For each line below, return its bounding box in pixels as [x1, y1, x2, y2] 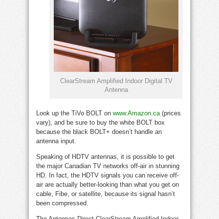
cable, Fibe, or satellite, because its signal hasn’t [36, 190, 175, 198]
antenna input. [36, 137, 76, 145]
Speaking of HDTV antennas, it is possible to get [36, 153, 175, 161]
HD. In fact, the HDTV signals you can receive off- [36, 172, 179, 179]
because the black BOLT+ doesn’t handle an [36, 128, 162, 136]
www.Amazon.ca [113, 109, 160, 117]
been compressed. [36, 199, 88, 207]
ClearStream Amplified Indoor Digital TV [60, 77, 173, 85]
